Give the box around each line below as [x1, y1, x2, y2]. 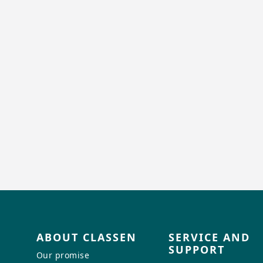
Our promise [36, 249, 90, 261]
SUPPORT [168, 242, 225, 257]
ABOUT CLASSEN [36, 230, 137, 245]
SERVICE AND [168, 230, 251, 245]
